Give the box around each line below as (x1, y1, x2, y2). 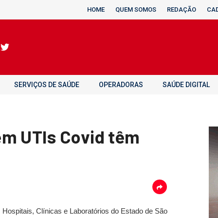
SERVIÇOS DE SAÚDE (14, 81, 79, 89)
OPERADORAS (99, 81, 143, 89)
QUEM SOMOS (115, 6, 156, 13)
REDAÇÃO (167, 6, 196, 13)
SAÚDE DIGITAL (163, 81, 210, 89)
